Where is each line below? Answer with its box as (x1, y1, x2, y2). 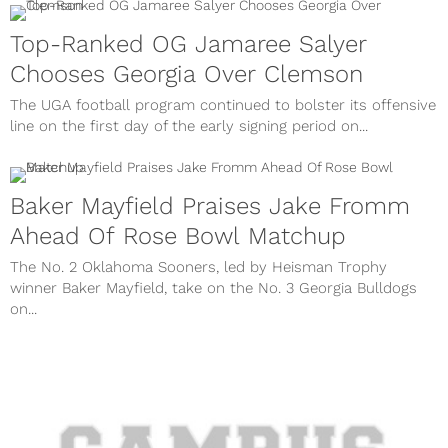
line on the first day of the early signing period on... (10, 116, 368, 135)
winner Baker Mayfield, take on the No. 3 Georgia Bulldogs (10, 278, 417, 297)
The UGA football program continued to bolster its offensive (10, 95, 436, 114)
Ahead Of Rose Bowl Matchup (10, 221, 346, 250)
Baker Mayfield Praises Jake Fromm (10, 191, 410, 220)
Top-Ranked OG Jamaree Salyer (10, 29, 367, 58)
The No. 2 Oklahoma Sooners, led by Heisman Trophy (10, 257, 387, 276)
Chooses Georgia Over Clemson (10, 59, 363, 88)
